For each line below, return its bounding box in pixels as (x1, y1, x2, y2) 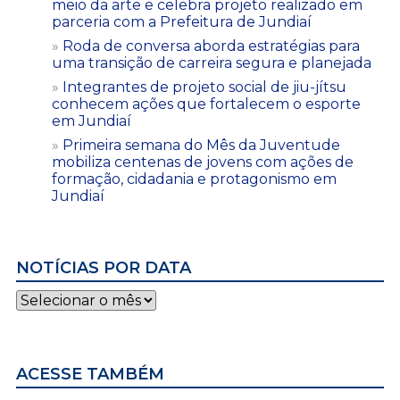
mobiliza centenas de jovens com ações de (52, 153, 354, 171)
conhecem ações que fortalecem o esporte (52, 95, 361, 112)
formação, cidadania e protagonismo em (52, 170, 337, 187)
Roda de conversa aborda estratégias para (62, 37, 360, 54)
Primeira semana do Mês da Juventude (62, 136, 340, 154)
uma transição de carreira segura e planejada (52, 54, 371, 71)
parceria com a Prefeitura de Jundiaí (52, 12, 312, 30)
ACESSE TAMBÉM (16, 363, 164, 384)
